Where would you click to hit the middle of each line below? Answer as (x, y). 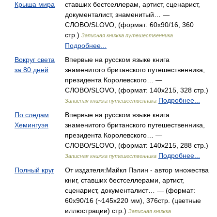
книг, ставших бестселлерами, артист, (124, 180)
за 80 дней (31, 70)
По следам (32, 115)
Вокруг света (35, 60)
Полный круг (34, 170)
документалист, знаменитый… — (117, 15)
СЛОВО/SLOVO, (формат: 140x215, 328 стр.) (137, 90)
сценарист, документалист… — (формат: (130, 190)
